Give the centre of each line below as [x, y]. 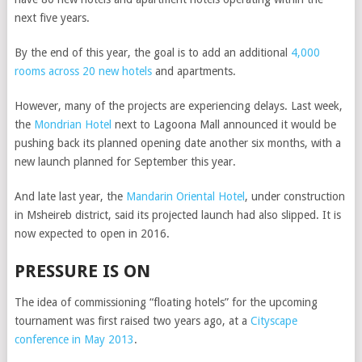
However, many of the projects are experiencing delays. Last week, [178, 106]
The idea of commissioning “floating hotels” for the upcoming [166, 302]
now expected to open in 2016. [92, 234]
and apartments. [194, 71]
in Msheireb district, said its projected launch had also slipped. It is [177, 215]
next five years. [52, 18]
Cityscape [274, 321]
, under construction [295, 196]
